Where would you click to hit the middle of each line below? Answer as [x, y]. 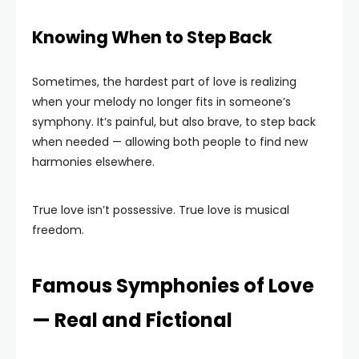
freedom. [58, 230]
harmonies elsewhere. [93, 161]
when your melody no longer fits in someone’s [161, 101]
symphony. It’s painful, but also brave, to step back [174, 121]
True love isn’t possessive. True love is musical [161, 210]
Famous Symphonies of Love [173, 285]
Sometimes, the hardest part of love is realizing [164, 81]
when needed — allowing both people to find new [170, 141]
